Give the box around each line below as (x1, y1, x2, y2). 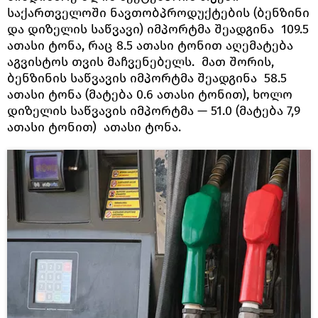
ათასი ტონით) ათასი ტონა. (7, 119, 181, 135)
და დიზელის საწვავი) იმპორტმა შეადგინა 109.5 (7, 21, 309, 37)
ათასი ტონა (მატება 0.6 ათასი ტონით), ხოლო (7, 86, 292, 102)
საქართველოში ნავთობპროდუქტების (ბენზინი (7, 4, 309, 21)
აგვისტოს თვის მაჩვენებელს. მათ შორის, (7, 53, 274, 70)
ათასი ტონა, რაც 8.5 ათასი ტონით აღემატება (7, 37, 293, 53)
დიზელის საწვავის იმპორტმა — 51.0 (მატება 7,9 (7, 102, 300, 119)
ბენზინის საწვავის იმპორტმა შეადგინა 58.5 (7, 70, 290, 86)
